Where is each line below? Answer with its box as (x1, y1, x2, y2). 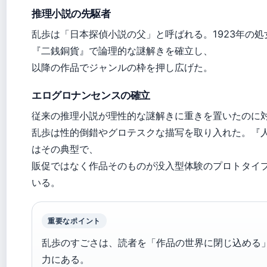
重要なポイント (48, 216, 101, 225)
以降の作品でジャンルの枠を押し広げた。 (32, 61, 213, 73)
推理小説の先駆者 (32, 8, 111, 20)
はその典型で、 (32, 143, 98, 155)
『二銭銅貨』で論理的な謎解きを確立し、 (32, 45, 213, 57)
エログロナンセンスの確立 (32, 89, 150, 101)
